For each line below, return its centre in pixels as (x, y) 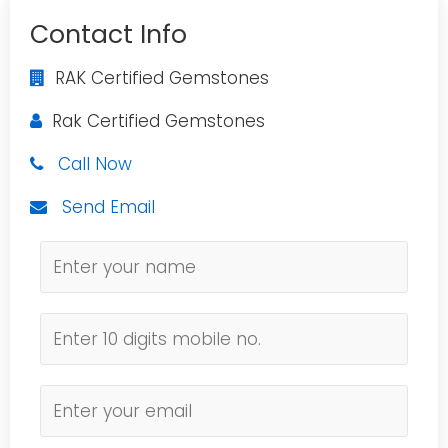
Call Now (95, 164)
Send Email (108, 207)
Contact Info (108, 34)
